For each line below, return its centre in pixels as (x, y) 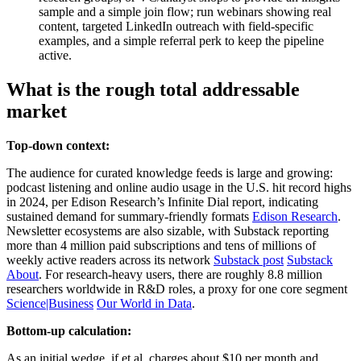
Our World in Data (144, 303)
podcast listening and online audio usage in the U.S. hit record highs (179, 187)
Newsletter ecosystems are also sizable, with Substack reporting (168, 231)
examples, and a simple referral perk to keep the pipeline (181, 41)
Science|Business (50, 303)
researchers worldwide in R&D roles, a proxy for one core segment (177, 289)
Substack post (249, 260)
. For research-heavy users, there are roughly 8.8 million (180, 274)
